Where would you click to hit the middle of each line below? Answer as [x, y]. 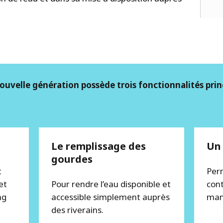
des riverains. [78, 210]
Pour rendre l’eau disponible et [111, 184]
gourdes [72, 159]
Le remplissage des [99, 146]
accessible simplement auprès [111, 197]
